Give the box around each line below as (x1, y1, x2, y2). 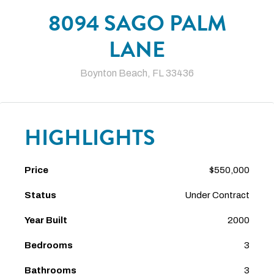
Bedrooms (24, 240, 73, 250)
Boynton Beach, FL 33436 (80, 68, 194, 78)
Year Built (24, 215, 67, 225)
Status (24, 190, 56, 200)
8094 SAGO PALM (48, 7, 226, 39)
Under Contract (185, 190, 250, 200)
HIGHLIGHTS (24, 121, 155, 154)
